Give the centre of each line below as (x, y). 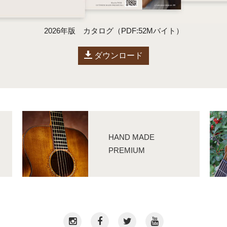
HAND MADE (131, 137)
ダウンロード (118, 55)
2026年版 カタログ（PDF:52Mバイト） (113, 31)
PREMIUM (127, 150)
